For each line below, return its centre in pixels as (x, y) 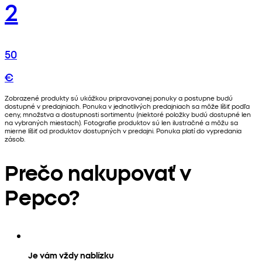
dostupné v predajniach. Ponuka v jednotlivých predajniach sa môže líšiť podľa (127, 106)
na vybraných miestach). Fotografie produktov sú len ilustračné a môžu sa (121, 123)
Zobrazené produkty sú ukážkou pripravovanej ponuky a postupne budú (119, 98)
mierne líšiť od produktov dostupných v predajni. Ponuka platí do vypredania (123, 131)
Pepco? (42, 196)
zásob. (15, 139)
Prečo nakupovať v (98, 172)
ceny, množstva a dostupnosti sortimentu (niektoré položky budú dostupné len (128, 114)
